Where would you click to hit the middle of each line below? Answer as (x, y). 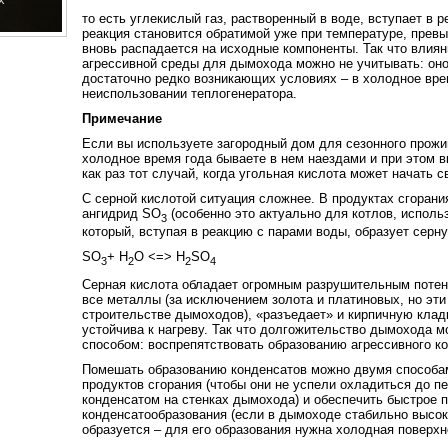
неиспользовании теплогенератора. (189, 94)
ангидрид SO (121, 214)
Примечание (121, 119)
